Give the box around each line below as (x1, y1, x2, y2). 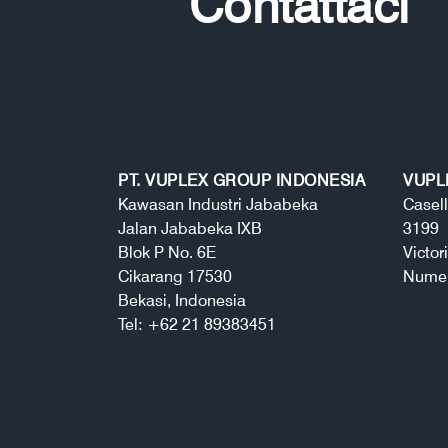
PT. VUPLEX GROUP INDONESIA (118, 170, 365, 190)
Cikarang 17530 (118, 266, 232, 286)
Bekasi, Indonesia (118, 290, 246, 310)
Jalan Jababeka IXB (118, 218, 262, 238)
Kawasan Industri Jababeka (118, 194, 318, 214)
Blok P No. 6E (118, 242, 216, 262)
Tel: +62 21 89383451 (118, 314, 276, 334)
